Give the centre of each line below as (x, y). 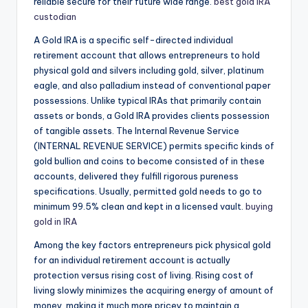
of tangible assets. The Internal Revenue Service (136, 131)
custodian (55, 17)
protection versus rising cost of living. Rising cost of (144, 275)
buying (259, 207)
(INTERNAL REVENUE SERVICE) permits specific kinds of (154, 146)
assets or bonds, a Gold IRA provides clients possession (152, 116)
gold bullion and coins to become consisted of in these (149, 161)
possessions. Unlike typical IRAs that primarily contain (147, 101)
